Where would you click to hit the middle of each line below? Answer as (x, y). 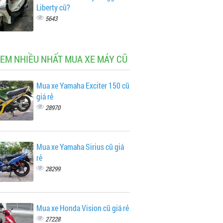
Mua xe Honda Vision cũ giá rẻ (82, 208)
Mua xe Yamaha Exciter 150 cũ (83, 85)
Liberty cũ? (53, 7)
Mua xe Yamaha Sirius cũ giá (80, 147)
